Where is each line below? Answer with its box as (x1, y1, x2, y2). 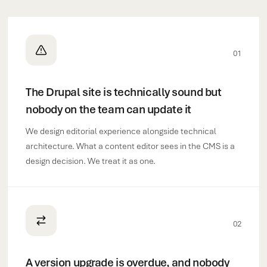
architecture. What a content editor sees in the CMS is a (26, 141, 235, 151)
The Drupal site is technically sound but (26, 85, 222, 100)
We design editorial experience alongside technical (26, 126, 216, 136)
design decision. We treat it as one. (26, 156, 156, 166)
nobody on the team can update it (26, 102, 191, 117)
